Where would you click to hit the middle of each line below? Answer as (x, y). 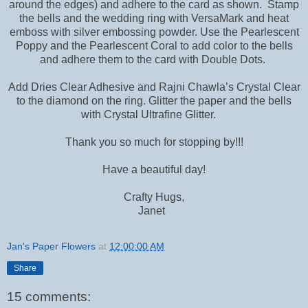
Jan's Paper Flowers (51, 246)
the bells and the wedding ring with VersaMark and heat (154, 18)
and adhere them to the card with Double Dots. (154, 59)
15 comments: (49, 297)
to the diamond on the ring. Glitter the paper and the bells (154, 100)
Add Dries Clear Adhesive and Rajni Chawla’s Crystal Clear (154, 87)
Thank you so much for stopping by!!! (154, 142)
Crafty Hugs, (154, 197)
